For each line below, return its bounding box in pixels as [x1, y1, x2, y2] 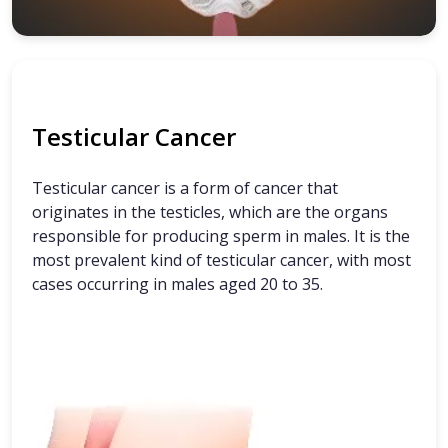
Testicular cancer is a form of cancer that [32, 177, 338, 200]
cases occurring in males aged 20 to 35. [32, 273, 323, 296]
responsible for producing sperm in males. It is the [32, 225, 410, 248]
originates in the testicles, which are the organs [32, 201, 388, 224]
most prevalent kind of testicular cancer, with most [32, 249, 411, 272]
